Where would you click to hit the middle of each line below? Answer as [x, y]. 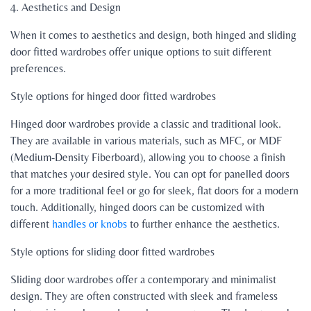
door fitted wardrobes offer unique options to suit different [141, 52]
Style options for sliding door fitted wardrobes [112, 252]
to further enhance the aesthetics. [203, 224]
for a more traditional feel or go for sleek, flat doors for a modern [154, 191]
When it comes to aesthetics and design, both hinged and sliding [153, 35]
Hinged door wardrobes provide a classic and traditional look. [146, 124]
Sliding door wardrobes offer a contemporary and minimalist [143, 280]
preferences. [38, 69]
